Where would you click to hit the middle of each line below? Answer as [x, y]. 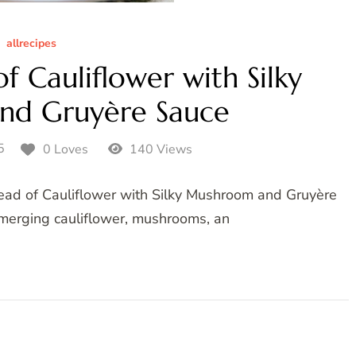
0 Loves [66, 150]
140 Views [159, 150]
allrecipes [31, 44]
